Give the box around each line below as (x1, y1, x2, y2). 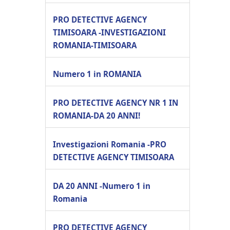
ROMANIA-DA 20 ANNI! (53, 110, 140, 121)
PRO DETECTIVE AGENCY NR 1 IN (53, 97, 178, 108)
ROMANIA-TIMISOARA (53, 40, 137, 50)
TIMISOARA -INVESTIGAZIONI (53, 27, 166, 37)
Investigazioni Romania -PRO (53, 139, 166, 149)
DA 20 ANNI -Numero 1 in (53, 180, 150, 191)
